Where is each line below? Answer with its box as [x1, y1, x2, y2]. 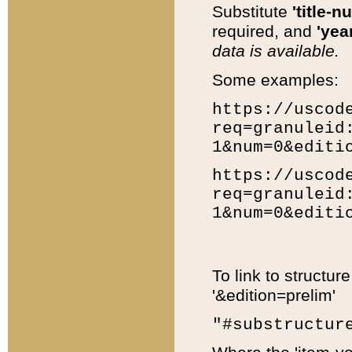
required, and [211, 22, 317, 42]
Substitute [211, 2, 292, 22]
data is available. [211, 42, 339, 61]
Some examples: [211, 71, 339, 90]
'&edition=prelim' [211, 286, 335, 306]
